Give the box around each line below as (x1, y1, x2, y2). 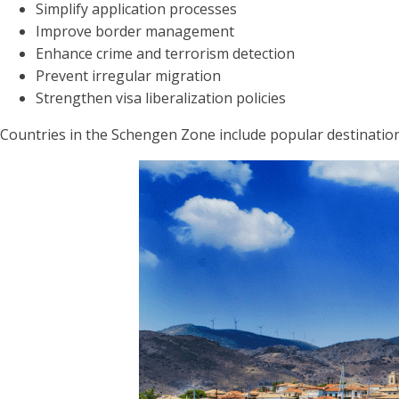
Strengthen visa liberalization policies (36, 88, 286, 109)
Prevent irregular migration (36, 66, 221, 86)
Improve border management (36, 21, 234, 42)
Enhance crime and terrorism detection (36, 44, 295, 64)
